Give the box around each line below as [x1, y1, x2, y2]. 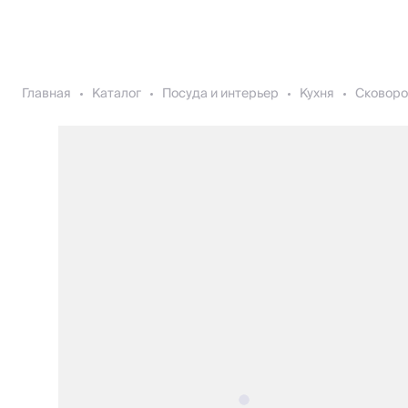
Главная [22, 83, 71, 105]
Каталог [92, 83, 141, 105]
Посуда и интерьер [162, 83, 279, 105]
